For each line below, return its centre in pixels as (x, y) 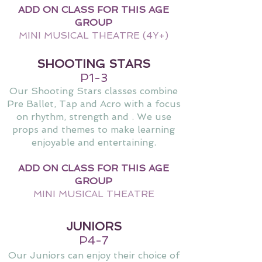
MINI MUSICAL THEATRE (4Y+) (94, 35)
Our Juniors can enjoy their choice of (94, 255)
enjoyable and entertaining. (94, 142)
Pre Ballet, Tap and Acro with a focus (94, 104)
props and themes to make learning (94, 129)
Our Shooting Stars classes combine (94, 91)
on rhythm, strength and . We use (94, 116)
